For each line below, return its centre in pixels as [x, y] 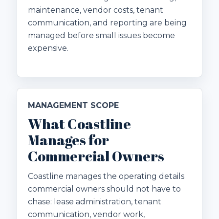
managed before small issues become [101, 36]
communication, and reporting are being [107, 23]
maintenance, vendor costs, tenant [96, 10]
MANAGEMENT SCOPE [73, 105]
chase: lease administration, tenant [95, 201]
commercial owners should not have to [104, 189]
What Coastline [79, 123]
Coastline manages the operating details [106, 176]
